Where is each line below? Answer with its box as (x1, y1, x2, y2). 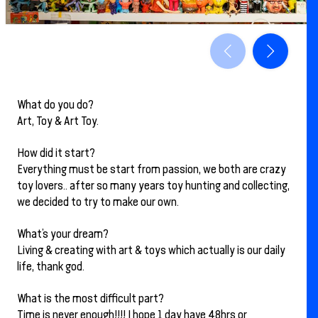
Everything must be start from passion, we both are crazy (17, 163, 286, 177)
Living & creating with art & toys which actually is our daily (17, 243, 285, 258)
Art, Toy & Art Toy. (17, 114, 99, 128)
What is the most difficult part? (17, 292, 164, 306)
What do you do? (17, 98, 94, 111)
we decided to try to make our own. (17, 195, 179, 209)
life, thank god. (17, 260, 84, 274)
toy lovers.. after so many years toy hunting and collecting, (17, 179, 290, 193)
